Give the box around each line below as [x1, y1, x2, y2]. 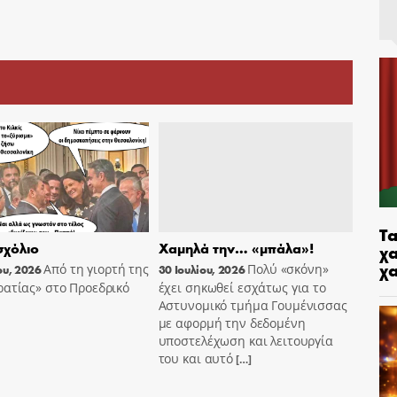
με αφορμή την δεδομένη [158, 314, 306, 331]
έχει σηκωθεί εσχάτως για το [158, 278, 326, 296]
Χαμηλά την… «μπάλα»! [158, 237, 314, 257]
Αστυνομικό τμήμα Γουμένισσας [158, 296, 347, 314]
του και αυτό [158, 349, 233, 367]
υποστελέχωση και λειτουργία [158, 331, 333, 349]
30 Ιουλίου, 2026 [158, 261, 245, 277]
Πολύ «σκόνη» [247, 260, 329, 277]
